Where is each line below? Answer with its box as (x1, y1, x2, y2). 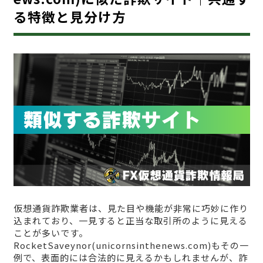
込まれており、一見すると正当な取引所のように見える (13, 214, 248, 227)
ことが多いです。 (13, 226, 88, 239)
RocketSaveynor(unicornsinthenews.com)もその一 (13, 238, 249, 251)
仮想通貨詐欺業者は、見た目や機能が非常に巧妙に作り (13, 201, 248, 214)
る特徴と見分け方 (13, 7, 126, 26)
